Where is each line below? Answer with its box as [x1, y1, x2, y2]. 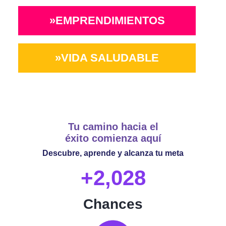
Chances [83, 196, 143, 212]
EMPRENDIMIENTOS [55, 14, 165, 27]
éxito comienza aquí [65, 132, 161, 144]
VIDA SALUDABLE [61, 51, 159, 64]
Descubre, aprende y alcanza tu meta [42, 148, 184, 157]
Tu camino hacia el [68, 121, 158, 132]
